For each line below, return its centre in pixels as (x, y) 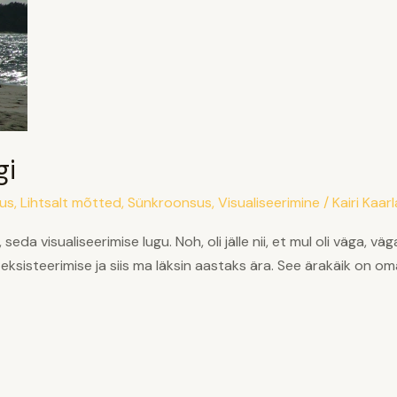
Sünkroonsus (169, 202)
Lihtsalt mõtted (70, 202)
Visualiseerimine (269, 202)
